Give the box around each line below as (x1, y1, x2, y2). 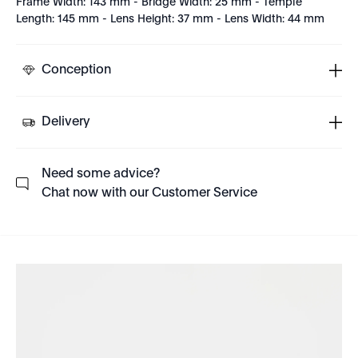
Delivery (42, 116, 90, 129)
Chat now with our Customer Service (42, 187, 257, 200)
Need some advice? (42, 168, 160, 181)
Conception (42, 64, 111, 77)
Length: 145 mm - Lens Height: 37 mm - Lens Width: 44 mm (16, 14, 324, 25)
